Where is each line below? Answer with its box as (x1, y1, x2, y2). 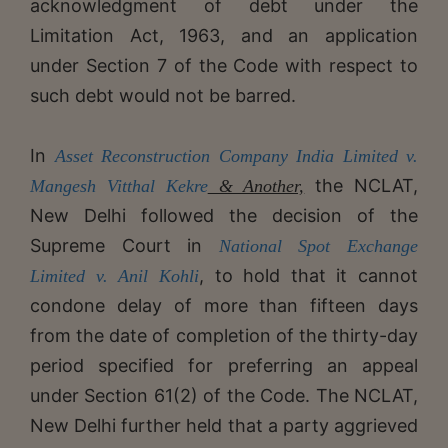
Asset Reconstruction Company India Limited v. (54, 145, 418, 166)
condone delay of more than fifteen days (30, 294, 418, 316)
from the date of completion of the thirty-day (30, 324, 418, 346)
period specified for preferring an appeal (30, 354, 418, 376)
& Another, (207, 175, 305, 196)
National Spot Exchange (218, 235, 419, 256)
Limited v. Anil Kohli (30, 265, 199, 286)
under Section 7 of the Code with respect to (30, 54, 418, 76)
